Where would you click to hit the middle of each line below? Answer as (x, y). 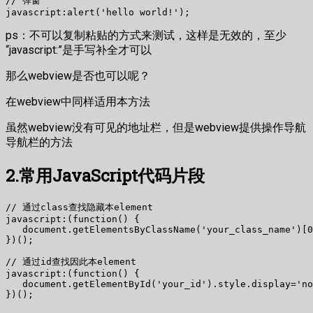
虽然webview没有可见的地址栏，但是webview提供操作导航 (156, 127)
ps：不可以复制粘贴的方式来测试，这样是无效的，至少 (146, 35)
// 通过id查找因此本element (71, 261)
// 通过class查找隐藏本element (79, 207)
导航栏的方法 (39, 142)
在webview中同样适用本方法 (78, 101)
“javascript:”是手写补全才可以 (79, 50)
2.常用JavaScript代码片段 (105, 175)
